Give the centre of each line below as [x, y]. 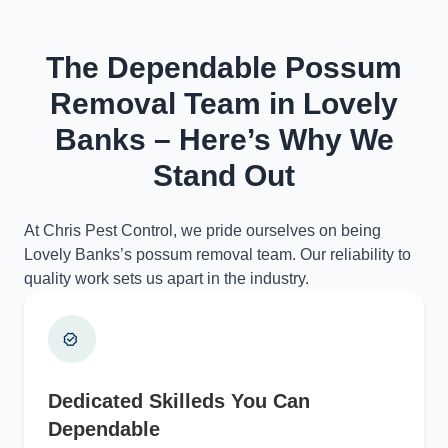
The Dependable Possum [224, 67]
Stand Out [224, 175]
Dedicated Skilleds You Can [179, 401]
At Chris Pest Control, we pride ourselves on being [202, 230]
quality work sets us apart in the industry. [166, 278]
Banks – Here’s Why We [224, 139]
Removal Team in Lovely [224, 103]
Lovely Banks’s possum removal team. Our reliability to [217, 254]
